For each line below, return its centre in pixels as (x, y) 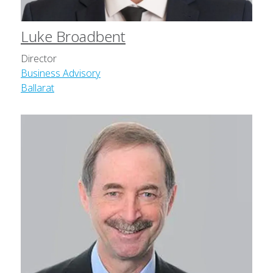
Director (39, 59)
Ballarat (37, 88)
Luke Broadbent (73, 37)
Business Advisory (61, 73)
